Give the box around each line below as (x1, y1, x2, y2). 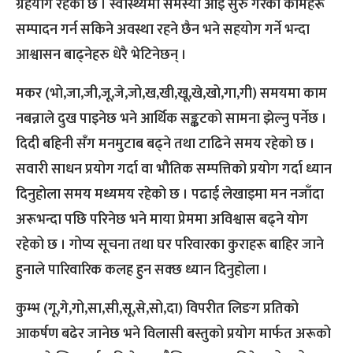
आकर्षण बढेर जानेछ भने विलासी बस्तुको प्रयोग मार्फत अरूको (16, 322, 331, 347)
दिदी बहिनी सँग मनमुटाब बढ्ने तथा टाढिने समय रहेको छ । (16, 132, 315, 157)
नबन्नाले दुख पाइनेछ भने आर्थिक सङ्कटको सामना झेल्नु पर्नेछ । (16, 107, 327, 132)
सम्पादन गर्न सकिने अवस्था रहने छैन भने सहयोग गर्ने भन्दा (16, 18, 310, 43)
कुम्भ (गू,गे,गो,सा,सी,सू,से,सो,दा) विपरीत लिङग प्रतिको (16, 297, 299, 321)
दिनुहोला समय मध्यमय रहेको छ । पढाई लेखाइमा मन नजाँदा (16, 183, 324, 207)
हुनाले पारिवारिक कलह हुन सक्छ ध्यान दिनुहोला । (16, 258, 268, 283)
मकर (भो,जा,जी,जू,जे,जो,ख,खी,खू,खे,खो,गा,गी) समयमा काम (16, 82, 327, 106)
